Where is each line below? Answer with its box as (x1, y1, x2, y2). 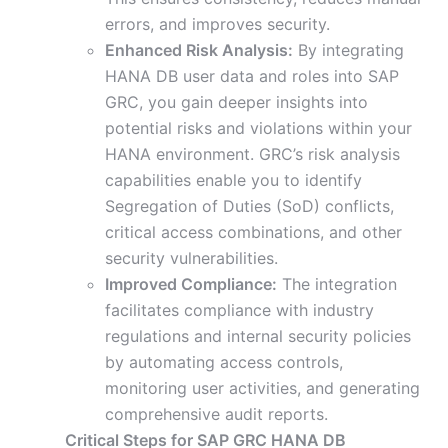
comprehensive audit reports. (105, 404, 328, 425)
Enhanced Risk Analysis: (105, 40, 293, 61)
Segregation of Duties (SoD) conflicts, (105, 196, 394, 217)
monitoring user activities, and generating (105, 378, 420, 399)
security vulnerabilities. (105, 248, 278, 269)
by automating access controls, (105, 352, 343, 373)
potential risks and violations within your (105, 118, 412, 139)
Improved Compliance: (105, 274, 277, 295)
